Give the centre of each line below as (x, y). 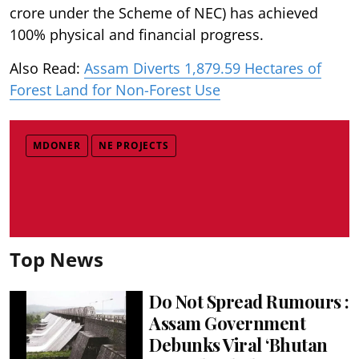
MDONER (57, 145)
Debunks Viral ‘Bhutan (238, 344)
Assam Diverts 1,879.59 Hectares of (203, 68)
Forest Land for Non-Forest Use (115, 89)
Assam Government (228, 323)
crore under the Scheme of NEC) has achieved (164, 12)
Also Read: (47, 68)
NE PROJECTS (133, 145)
